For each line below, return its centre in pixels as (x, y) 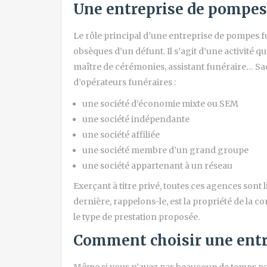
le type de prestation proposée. (136, 217)
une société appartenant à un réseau (157, 166)
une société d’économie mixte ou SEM (160, 104)
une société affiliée (121, 135)
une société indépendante (136, 119)
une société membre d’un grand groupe (165, 150)
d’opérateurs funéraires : (125, 83)
